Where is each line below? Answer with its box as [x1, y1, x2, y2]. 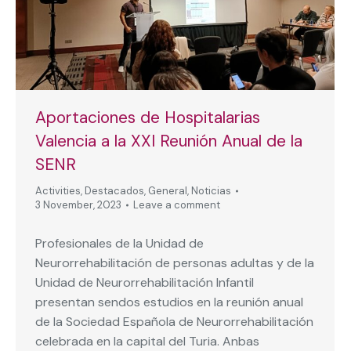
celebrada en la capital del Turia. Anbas [35, 332, 259, 349]
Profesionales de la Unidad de [35, 234, 204, 251]
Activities [35, 183, 81, 197]
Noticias [191, 183, 231, 197]
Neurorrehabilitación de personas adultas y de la [35, 254, 314, 271]
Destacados [85, 183, 144, 197]
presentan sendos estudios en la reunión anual [35, 293, 303, 310]
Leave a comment [133, 197, 220, 212]
